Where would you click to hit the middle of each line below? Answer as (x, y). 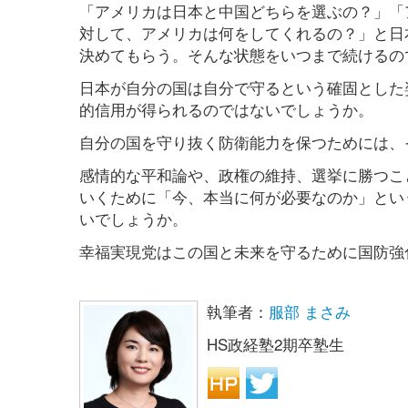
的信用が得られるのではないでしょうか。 (226, 109)
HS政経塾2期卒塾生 (275, 344)
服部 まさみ (310, 311)
